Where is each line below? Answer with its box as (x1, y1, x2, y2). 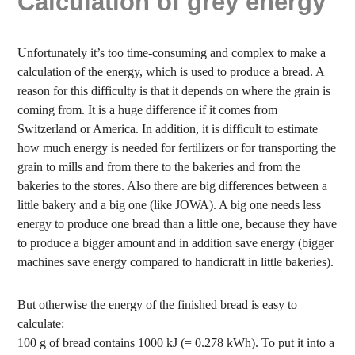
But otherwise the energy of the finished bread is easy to (17, 298, 298, 311)
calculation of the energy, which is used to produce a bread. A (17, 65, 325, 78)
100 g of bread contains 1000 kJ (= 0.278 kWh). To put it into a (17, 336, 335, 349)
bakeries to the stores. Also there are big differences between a (17, 179, 328, 193)
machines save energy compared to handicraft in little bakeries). (17, 255, 334, 269)
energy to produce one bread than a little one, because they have (17, 217, 338, 231)
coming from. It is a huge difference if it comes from (17, 103, 278, 116)
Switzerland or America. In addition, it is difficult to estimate (17, 122, 319, 136)
